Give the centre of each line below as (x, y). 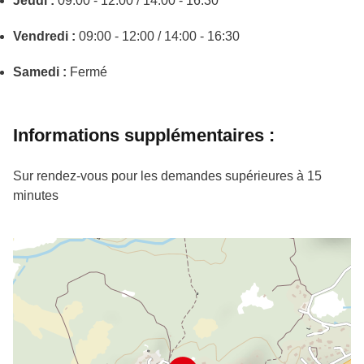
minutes (36, 195)
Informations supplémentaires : (144, 135)
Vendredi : (44, 36)
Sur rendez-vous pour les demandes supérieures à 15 (167, 176)
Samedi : (40, 72)
